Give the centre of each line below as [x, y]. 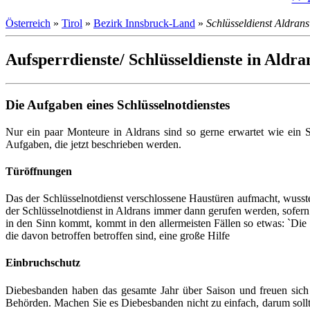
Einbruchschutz [43, 263]
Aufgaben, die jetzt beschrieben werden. [93, 144]
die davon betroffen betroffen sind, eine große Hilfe [118, 236]
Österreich [28, 24]
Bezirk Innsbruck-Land [144, 24]
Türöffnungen [39, 171]
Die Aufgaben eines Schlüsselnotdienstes [118, 104]
